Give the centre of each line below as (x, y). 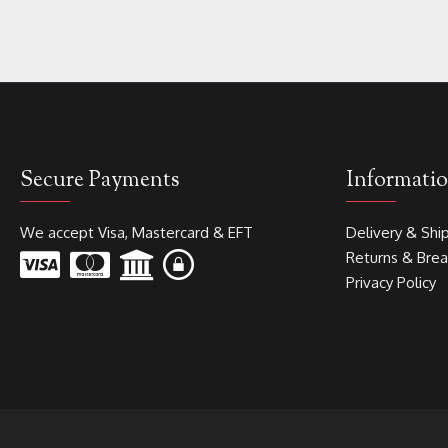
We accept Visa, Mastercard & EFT (136, 232)
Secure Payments (100, 181)
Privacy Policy (391, 282)
